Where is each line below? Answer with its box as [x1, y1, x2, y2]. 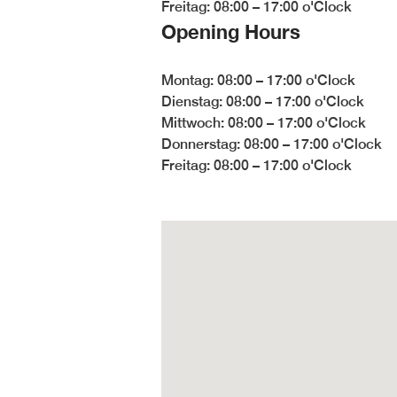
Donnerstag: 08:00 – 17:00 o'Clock [161, 135, 382, 152]
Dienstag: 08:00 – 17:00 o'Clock [161, 92, 364, 110]
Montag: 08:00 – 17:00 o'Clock [161, 71, 355, 89]
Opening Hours [161, 19, 300, 43]
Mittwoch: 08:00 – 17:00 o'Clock [161, 113, 366, 131]
